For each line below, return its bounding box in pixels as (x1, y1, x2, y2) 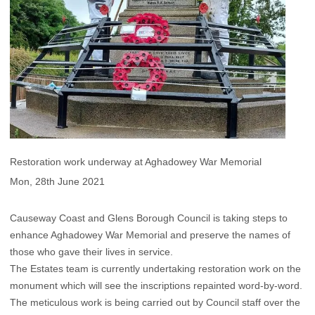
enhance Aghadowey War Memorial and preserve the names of (10, 229, 290, 240)
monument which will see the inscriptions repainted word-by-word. (10, 279, 302, 291)
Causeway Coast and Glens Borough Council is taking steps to (10, 212, 288, 224)
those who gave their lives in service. (10, 245, 173, 257)
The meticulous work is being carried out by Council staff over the (10, 296, 300, 308)
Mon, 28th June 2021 (10, 175, 105, 187)
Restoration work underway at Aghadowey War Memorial (10, 156, 262, 168)
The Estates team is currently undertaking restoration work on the (10, 262, 301, 274)
